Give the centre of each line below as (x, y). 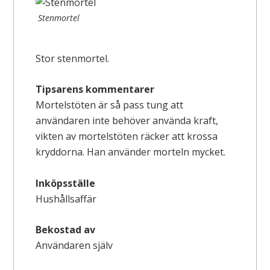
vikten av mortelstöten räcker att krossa (127, 137)
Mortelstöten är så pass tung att (110, 105)
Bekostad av (66, 230)
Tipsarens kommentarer (95, 89)
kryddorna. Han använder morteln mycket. (131, 152)
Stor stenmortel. (73, 58)
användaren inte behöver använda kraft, (127, 121)
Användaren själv (74, 246)
